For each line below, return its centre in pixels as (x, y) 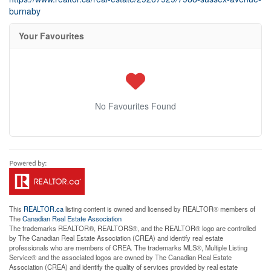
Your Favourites (51, 36)
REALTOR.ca (44, 209)
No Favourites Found (135, 106)
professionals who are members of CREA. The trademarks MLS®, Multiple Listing (128, 248)
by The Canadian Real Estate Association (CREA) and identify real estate (116, 238)
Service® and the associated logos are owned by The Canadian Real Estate (120, 257)
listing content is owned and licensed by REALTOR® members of (159, 209)
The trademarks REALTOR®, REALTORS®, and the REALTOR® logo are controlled (132, 228)
